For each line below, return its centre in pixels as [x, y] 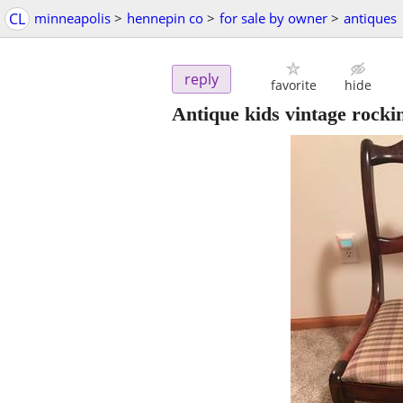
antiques [370, 18]
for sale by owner [273, 18]
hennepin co [165, 18]
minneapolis [72, 18]
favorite [293, 85]
